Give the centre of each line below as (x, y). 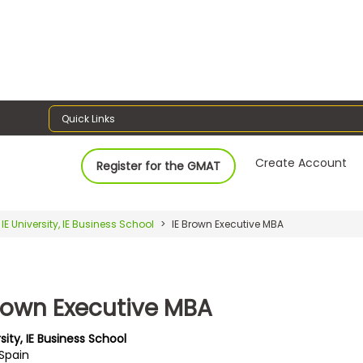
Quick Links (89, 118)
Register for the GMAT (159, 166)
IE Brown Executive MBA (226, 224)
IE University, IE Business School (78, 224)
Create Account (301, 162)
